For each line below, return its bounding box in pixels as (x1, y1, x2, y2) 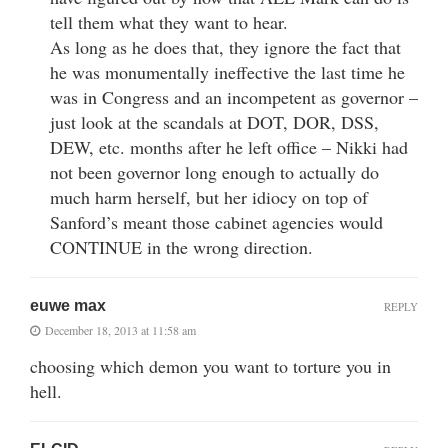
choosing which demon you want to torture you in (30, 353, 391, 378)
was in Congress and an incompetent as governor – (50, 84, 418, 109)
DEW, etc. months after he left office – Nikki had (50, 134, 408, 159)
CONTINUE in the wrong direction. (50, 234, 313, 259)
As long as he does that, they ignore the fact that (50, 34, 401, 59)
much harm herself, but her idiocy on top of (50, 184, 368, 209)
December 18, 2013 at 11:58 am (45, 321, 196, 338)
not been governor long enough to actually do (50, 159, 379, 184)
